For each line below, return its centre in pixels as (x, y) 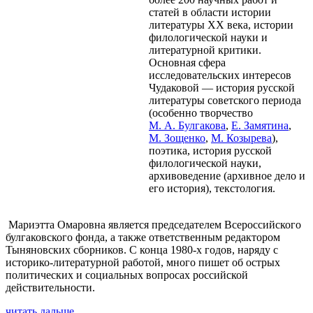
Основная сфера (187, 63)
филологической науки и (208, 38)
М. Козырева (241, 138)
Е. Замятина (260, 126)
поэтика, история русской (210, 151)
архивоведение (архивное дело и (227, 176)
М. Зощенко (177, 138)
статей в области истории (210, 13)
